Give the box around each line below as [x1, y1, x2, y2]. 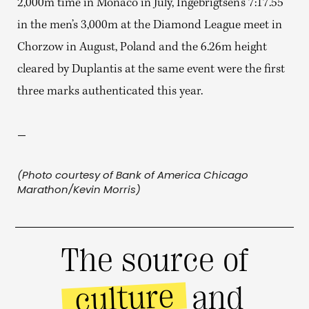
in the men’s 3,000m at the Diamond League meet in [17, 19, 282, 32]
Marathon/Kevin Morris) [17, 182, 141, 197]
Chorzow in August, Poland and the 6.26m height [17, 41, 267, 54]
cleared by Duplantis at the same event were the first [17, 63, 285, 77]
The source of [60, 241, 248, 279]
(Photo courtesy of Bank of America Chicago [17, 168, 248, 182]
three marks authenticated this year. [17, 86, 203, 99]
